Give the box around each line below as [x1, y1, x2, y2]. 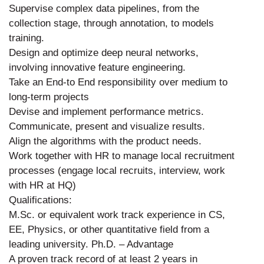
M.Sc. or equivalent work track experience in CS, [9, 209, 225, 220]
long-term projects [9, 91, 89, 103]
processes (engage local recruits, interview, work [9, 164, 225, 176]
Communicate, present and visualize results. [9, 120, 205, 132]
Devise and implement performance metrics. [9, 105, 204, 117]
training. [9, 32, 44, 44]
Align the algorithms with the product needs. [9, 135, 202, 147]
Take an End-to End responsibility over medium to [9, 76, 227, 88]
